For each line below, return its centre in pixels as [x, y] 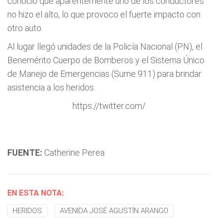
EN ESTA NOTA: [36, 193]
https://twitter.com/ [109, 106]
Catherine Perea [73, 153]
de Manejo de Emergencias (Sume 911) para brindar [104, 74]
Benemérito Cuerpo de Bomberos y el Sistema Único [106, 60]
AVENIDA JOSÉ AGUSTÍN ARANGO [114, 211]
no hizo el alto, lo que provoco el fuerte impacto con [104, 14]
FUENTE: [25, 153]
